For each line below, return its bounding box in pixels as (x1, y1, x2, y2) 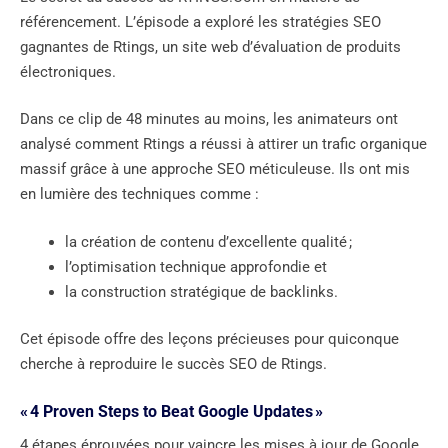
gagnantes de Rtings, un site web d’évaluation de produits (20, 37, 401, 56)
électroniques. (20, 62, 116, 81)
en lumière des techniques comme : (20, 185, 259, 204)
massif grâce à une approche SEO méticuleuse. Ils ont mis (20, 160, 410, 179)
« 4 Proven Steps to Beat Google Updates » (20, 401, 323, 421)
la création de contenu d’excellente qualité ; (65, 232, 352, 251)
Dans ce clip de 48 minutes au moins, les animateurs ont (20, 110, 398, 129)
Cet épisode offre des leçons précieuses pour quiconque (20, 330, 399, 349)
